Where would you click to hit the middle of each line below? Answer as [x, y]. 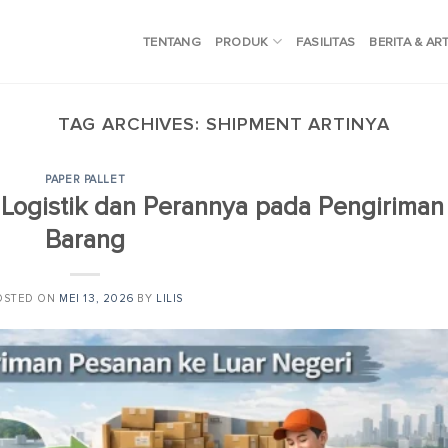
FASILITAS [325, 41]
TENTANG [172, 41]
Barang [85, 239]
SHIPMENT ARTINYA [298, 124]
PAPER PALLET [85, 180]
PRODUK [241, 41]
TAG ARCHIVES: [132, 124]
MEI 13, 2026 [96, 298]
